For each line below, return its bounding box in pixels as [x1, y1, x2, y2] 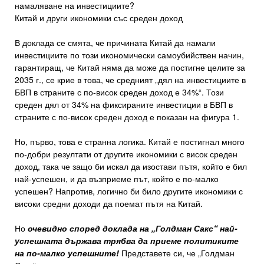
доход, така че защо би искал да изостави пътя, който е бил [15, 160, 247, 173]
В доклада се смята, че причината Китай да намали [15, 37, 216, 49]
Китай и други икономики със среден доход [15, 12, 183, 24]
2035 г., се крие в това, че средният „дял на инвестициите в [15, 74, 246, 86]
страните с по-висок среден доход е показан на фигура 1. [15, 111, 239, 123]
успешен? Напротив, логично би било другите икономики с [15, 185, 243, 197]
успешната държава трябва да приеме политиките [15, 235, 239, 247]
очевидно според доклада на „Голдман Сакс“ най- [28, 222, 237, 235]
